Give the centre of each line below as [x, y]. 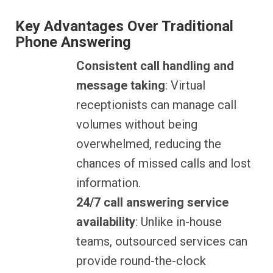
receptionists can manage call [156, 105]
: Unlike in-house [179, 222]
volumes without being [137, 125]
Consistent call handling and [155, 66]
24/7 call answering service [152, 203]
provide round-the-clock [141, 261]
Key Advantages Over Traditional [124, 27]
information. [108, 183]
